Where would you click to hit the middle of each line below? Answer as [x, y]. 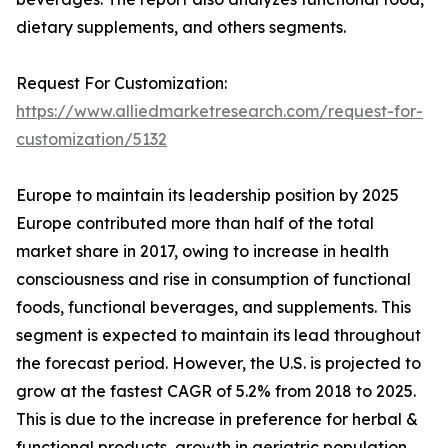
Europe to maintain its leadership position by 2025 [207, 195]
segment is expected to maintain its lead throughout [218, 335]
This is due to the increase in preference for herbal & [217, 419]
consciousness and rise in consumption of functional [213, 279]
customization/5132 [91, 139]
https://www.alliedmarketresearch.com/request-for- [219, 111]
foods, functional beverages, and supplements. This [213, 307]
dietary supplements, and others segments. [181, 27]
